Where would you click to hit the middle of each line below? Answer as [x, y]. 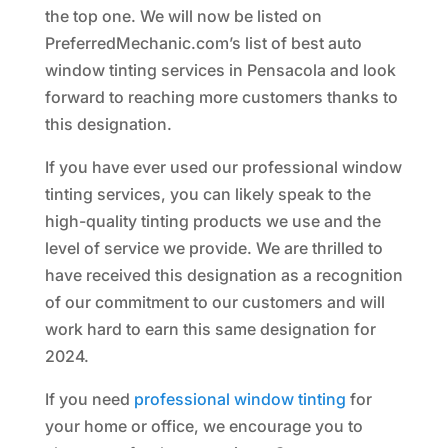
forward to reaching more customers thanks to [221, 96]
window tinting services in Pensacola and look [220, 69]
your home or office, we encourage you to [203, 425]
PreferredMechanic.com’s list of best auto [203, 42]
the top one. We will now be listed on [183, 15]
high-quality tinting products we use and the [212, 220]
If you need [89, 398]
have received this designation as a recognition [223, 274]
